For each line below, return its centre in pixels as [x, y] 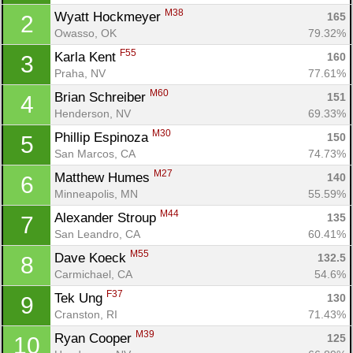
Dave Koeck [92, 258]
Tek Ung [80, 298]
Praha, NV [80, 73]
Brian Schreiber [102, 97]
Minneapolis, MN [96, 193]
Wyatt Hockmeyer [110, 17]
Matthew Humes [104, 177]
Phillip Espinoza [103, 137]
